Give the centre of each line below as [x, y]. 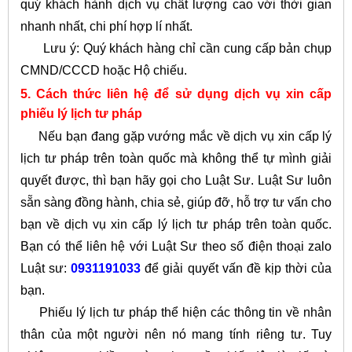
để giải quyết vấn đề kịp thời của [238, 269]
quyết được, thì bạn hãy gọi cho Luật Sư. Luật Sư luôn [176, 181]
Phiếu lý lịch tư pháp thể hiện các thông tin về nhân [176, 313]
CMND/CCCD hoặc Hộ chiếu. [103, 70]
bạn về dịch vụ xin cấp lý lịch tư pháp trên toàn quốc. [176, 225]
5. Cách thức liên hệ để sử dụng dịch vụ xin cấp [176, 93]
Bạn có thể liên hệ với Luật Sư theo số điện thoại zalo [176, 247]
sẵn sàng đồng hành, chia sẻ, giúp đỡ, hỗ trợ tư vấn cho [176, 203]
